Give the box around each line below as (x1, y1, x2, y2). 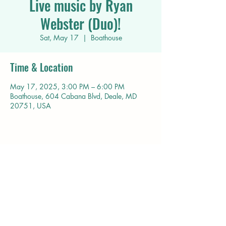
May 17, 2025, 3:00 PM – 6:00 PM (10, 82, 125, 91)
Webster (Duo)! (40, 13, 121, 34)
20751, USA (10, 101, 51, 110)
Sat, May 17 (39, 33, 79, 42)
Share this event (10, 154, 74, 169)
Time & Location (10, 60, 73, 75)
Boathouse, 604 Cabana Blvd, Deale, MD (10, 91, 137, 101)
